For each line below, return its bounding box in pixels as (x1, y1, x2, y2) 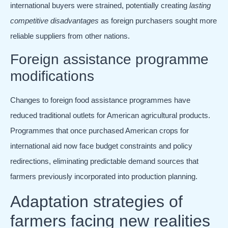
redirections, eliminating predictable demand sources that (10, 157, 198, 166)
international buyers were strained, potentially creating (10, 1, 189, 10)
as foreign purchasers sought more (99, 16, 217, 25)
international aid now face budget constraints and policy (10, 141, 192, 151)
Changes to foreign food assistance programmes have (10, 96, 190, 105)
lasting (189, 1, 211, 10)
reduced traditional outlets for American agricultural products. (10, 111, 210, 120)
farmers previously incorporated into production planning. (10, 172, 197, 181)
